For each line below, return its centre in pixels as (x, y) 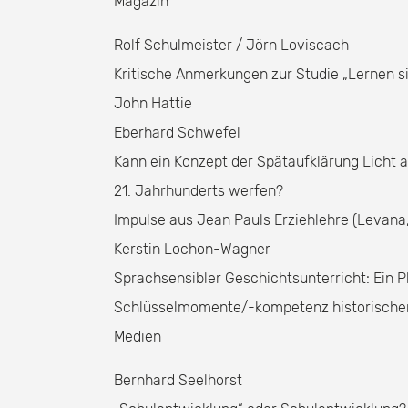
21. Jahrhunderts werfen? (199, 191)
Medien (138, 337)
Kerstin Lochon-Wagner (192, 249)
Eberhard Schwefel (177, 133)
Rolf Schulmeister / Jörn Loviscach (231, 45)
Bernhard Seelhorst (178, 380)
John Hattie (153, 103)
